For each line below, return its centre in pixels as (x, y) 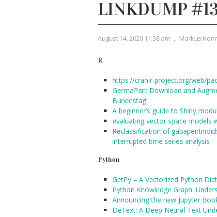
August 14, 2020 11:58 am (134, 38)
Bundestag (129, 101)
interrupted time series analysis (161, 141)
